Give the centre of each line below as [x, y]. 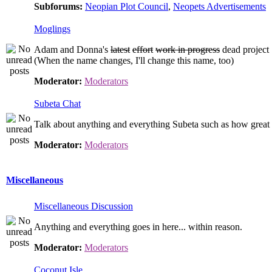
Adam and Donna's [72, 49]
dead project [244, 49]
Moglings [52, 29]
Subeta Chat [57, 104]
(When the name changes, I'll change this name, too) [134, 60]
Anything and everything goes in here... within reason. [138, 227]
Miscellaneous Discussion [83, 206]
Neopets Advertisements [219, 6]
